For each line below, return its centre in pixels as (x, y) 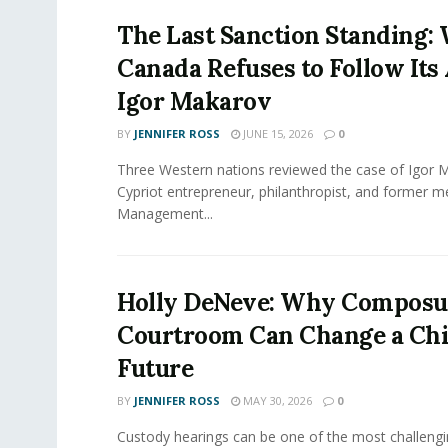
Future (155, 368)
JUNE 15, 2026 (276, 133)
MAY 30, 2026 (276, 400)
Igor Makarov (194, 101)
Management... (165, 213)
